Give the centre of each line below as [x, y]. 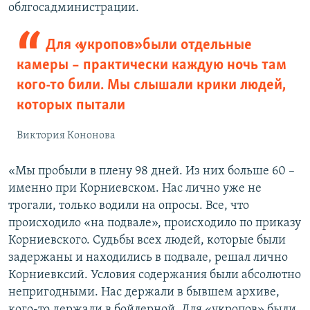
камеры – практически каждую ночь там [152, 65]
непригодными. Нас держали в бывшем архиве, [144, 292]
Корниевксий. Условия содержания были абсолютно [155, 275]
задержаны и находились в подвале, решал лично [148, 257]
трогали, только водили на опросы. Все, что [129, 206]
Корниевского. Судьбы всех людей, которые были [147, 240]
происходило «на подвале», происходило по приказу [155, 223]
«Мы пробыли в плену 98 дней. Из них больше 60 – [152, 171]
